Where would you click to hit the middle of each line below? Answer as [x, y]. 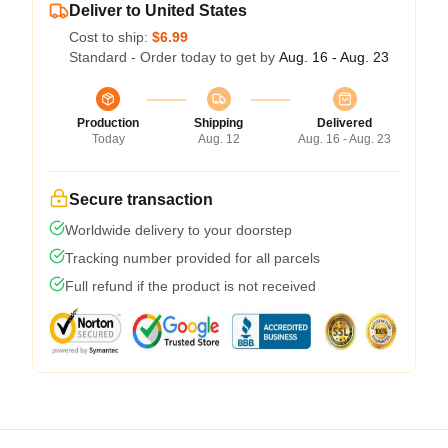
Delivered [344, 122]
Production [108, 122]
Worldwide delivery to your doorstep [178, 229]
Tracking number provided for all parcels [192, 257]
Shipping [218, 122]
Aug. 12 [218, 138]
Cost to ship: [110, 36]
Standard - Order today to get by [174, 56]
